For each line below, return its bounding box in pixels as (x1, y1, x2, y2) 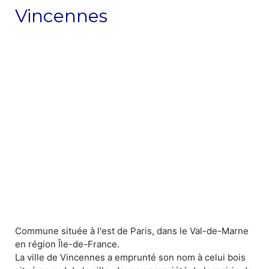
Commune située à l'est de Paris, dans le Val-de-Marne (15, 225, 249, 237)
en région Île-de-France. (15, 238, 119, 250)
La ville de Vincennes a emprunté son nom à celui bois (15, 251, 246, 263)
